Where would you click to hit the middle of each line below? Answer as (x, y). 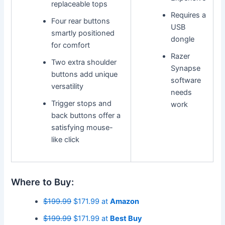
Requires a (188, 15)
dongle (182, 39)
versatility (67, 87)
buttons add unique (84, 75)
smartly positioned (83, 33)
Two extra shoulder (84, 63)
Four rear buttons (80, 21)
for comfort (70, 45)
